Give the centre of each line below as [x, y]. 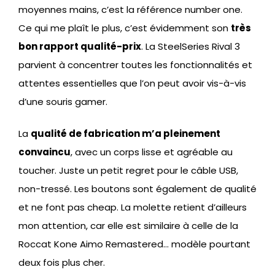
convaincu [45, 152]
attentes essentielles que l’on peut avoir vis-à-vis [132, 83]
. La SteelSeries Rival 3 [191, 46]
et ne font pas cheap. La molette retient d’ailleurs [133, 207]
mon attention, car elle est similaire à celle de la [128, 226]
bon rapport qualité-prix [80, 46]
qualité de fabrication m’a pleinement [126, 134]
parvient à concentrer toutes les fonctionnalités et [135, 64]
